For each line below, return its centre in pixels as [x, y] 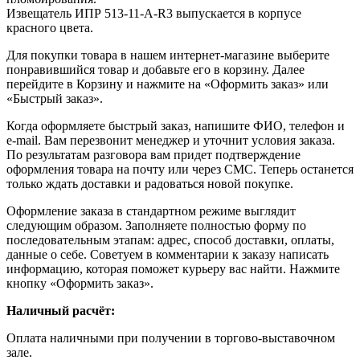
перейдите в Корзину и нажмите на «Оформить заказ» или [168, 84]
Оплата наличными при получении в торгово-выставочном [171, 337]
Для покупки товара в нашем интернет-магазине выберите [168, 55]
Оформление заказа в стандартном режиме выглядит [151, 211]
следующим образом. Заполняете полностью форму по [156, 225]
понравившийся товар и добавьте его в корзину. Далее [155, 69]
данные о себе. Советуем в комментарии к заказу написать [168, 254]
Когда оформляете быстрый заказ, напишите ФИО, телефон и [176, 125]
